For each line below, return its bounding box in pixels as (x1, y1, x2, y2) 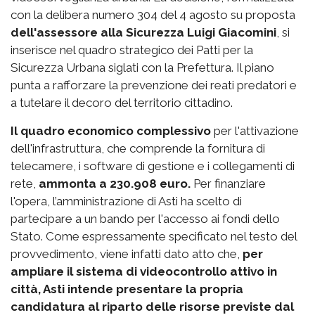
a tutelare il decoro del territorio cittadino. (11, 96, 233, 110)
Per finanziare (191, 176, 266, 191)
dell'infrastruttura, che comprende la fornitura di (11, 141, 265, 156)
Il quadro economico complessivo (11, 124, 211, 139)
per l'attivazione (211, 124, 299, 139)
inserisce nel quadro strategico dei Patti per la (11, 43, 253, 58)
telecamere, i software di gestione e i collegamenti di (11, 159, 295, 174)
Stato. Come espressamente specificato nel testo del (11, 229, 297, 244)
